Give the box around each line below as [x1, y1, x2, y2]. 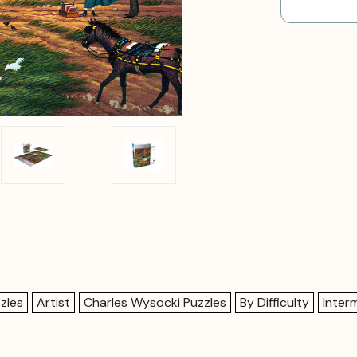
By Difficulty [240, 294, 309, 311]
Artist [37, 294, 70, 311]
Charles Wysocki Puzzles [84, 294, 226, 311]
